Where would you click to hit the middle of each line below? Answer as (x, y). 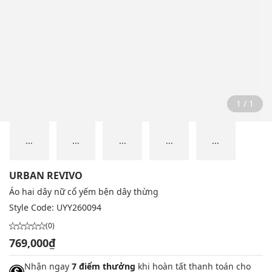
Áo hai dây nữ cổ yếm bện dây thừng (84, 192)
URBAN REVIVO (46, 176)
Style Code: (33, 208)
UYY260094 (79, 208)
